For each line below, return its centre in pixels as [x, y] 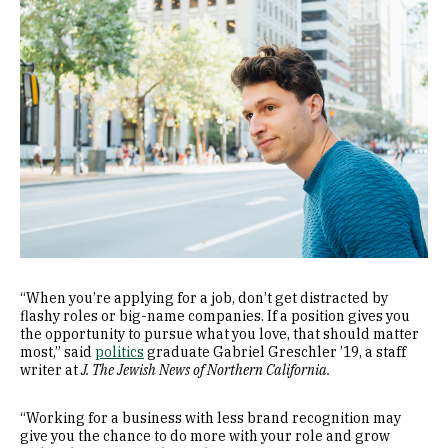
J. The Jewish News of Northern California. [205, 370]
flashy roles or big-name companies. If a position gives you [215, 316]
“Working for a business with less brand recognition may [210, 418]
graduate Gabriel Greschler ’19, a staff [275, 352]
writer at [50, 370]
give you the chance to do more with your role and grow [205, 436]
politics [119, 352]
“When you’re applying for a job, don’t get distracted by [204, 298]
